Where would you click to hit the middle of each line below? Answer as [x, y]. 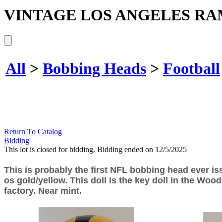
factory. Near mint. [43, 191]
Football [192, 69]
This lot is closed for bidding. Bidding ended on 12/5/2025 [95, 149]
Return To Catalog [33, 131]
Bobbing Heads [94, 69]
